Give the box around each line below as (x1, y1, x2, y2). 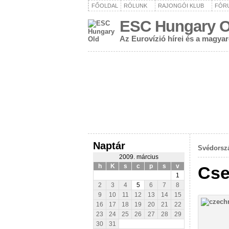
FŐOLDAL (91, 3, 118, 9)
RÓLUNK (124, 3, 147, 9)
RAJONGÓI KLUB (158, 3, 204, 9)
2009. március (119, 154, 158, 160)
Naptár (93, 140, 125, 151)
